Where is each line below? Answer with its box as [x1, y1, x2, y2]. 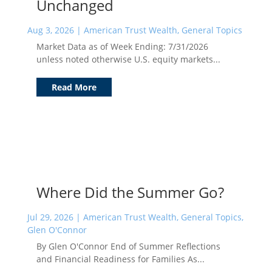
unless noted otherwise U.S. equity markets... [36, 53, 220, 65]
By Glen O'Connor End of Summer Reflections [36, 240, 220, 252]
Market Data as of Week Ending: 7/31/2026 [36, 40, 208, 52]
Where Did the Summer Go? [36, 182, 224, 202]
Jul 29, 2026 [27, 211, 73, 223]
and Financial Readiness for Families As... [36, 253, 205, 265]
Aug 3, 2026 [27, 24, 74, 36]
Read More [51, 81, 97, 93]
